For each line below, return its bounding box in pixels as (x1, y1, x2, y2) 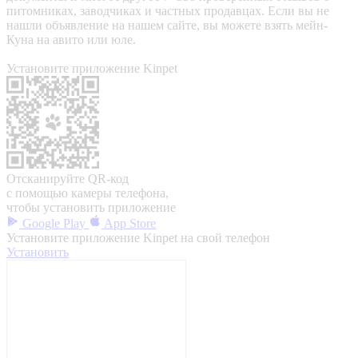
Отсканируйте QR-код (6, 171, 129, 185)
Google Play (19, 216, 89, 230)
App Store (101, 216, 156, 230)
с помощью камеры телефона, (6, 185, 169, 200)
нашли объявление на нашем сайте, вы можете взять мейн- (6, 18, 328, 32)
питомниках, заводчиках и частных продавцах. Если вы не (6, 3, 329, 18)
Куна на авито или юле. (6, 32, 136, 46)
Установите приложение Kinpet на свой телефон (6, 230, 270, 245)
